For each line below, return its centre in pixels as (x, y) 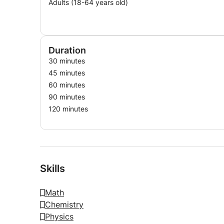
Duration (67, 50)
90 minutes (67, 97)
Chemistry (64, 204)
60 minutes (67, 85)
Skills (52, 168)
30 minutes (67, 61)
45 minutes (67, 73)
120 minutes (68, 109)
